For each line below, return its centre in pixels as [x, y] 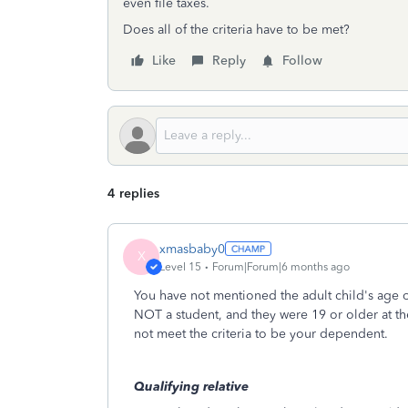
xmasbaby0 [192, 249]
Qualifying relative [191, 387]
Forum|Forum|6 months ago [281, 266]
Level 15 [180, 266]
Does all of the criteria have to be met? [236, 30]
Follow [302, 61]
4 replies [133, 194]
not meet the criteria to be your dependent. [261, 334]
